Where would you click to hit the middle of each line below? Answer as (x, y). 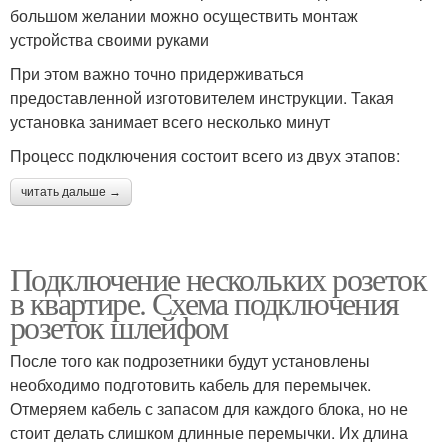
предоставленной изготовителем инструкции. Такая (202, 97)
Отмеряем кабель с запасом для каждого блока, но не (209, 408)
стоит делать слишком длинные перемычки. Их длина (209, 432)
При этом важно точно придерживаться (157, 73)
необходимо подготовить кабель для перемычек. (190, 384)
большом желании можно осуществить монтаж (184, 15)
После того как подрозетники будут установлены (190, 360)
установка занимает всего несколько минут (170, 121)
